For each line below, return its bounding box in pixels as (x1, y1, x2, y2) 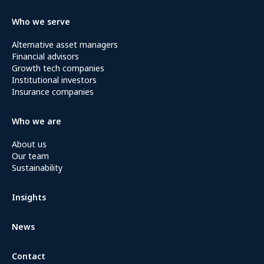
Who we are (12, 115, 61, 127)
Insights (12, 192, 46, 203)
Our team (12, 150, 49, 161)
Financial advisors (12, 51, 79, 62)
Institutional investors (12, 74, 97, 85)
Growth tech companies (12, 62, 104, 74)
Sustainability (12, 162, 62, 173)
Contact (12, 250, 45, 262)
